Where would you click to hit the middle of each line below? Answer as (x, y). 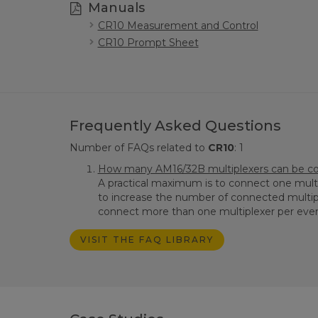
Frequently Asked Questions (175, 126)
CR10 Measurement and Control (178, 26)
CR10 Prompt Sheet (148, 43)
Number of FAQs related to (138, 148)
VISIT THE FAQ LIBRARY (147, 240)
